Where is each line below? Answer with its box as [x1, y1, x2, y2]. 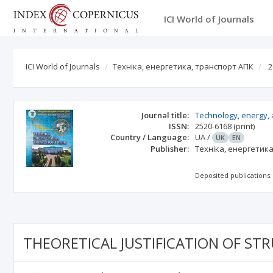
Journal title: [141, 110, 190, 121]
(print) [233, 121, 255, 132]
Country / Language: [110, 132, 190, 143]
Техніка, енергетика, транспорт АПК [113, 61, 253, 72]
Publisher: [151, 143, 190, 154]
